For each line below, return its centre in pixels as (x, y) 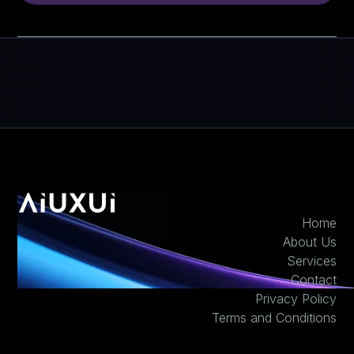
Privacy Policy (296, 299)
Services (311, 261)
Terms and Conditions (274, 318)
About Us (309, 242)
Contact (313, 280)
